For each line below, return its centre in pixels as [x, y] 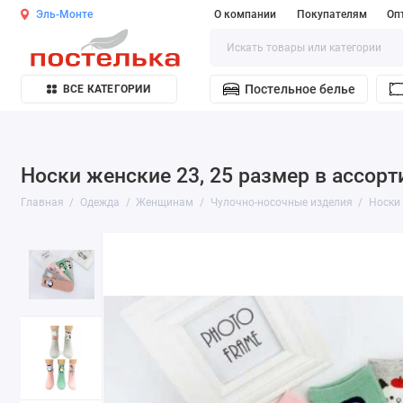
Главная [42, 202]
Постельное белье [300, 90]
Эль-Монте [65, 14]
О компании [245, 14]
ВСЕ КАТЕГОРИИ [106, 90]
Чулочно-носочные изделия [281, 202]
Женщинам [165, 202]
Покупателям [331, 14]
